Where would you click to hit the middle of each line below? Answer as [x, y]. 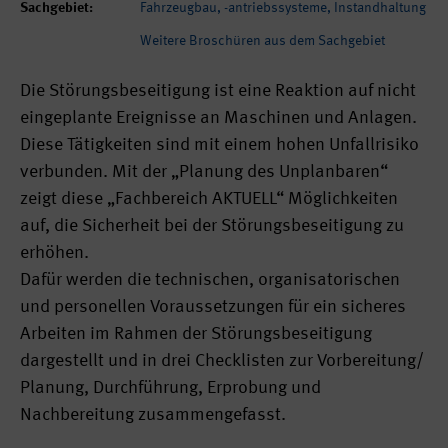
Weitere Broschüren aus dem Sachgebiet [262, 41]
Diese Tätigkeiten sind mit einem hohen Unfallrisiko [219, 145]
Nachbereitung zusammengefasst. [153, 415]
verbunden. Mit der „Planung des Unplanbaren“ [204, 172]
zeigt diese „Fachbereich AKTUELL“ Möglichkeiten [209, 199]
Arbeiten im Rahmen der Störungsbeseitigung [196, 334]
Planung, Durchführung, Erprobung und [170, 388]
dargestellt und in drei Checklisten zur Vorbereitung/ [222, 361]
